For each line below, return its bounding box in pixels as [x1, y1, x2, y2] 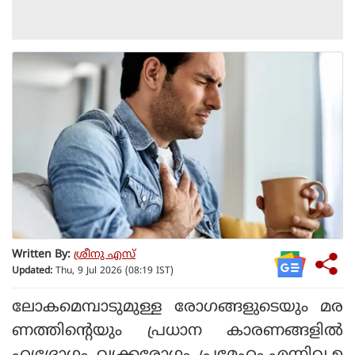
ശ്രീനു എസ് [74, 248, 136, 262]
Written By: [12, 248, 71, 262]
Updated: [12, 265, 52, 278]
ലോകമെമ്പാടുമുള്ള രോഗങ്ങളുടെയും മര [12, 297, 343, 318]
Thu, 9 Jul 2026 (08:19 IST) [52, 265, 174, 278]
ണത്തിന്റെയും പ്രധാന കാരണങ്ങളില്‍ [12, 321, 343, 342]
